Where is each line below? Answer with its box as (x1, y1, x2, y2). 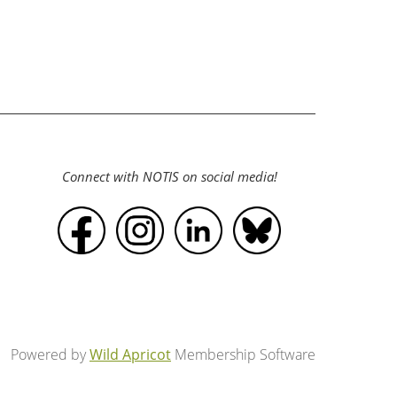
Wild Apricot (90, 345, 171, 364)
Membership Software (171, 345, 315, 364)
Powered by (11, 345, 90, 364)
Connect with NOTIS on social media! (61, 167, 277, 185)
